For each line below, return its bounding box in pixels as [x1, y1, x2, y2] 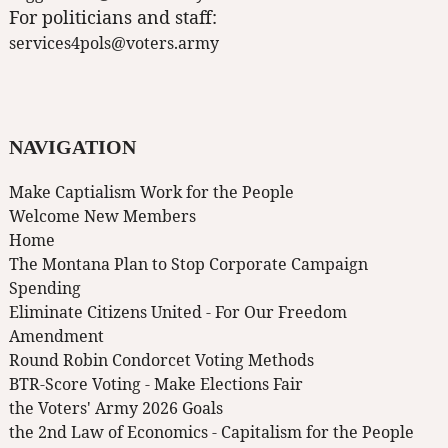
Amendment [9, 325, 104, 348]
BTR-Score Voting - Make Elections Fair [9, 373, 303, 396]
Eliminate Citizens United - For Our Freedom [9, 301, 347, 324]
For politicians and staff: [9, 5, 217, 30]
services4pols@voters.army [9, 32, 219, 55]
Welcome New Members [9, 205, 196, 228]
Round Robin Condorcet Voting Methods [9, 349, 314, 372]
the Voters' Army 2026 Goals [9, 397, 223, 420]
